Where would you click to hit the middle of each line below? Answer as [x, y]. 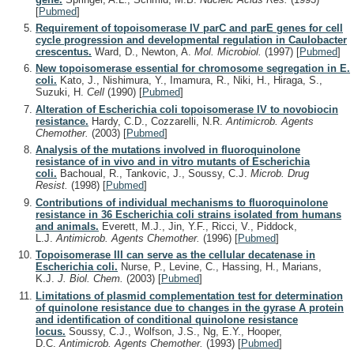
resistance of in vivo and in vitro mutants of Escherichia [173, 162]
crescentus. [64, 51]
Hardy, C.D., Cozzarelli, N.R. [157, 121]
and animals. [67, 226]
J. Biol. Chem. [92, 279]
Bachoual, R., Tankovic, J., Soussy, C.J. [154, 174]
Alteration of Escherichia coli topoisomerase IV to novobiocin [187, 109]
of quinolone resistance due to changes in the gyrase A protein [190, 307]
